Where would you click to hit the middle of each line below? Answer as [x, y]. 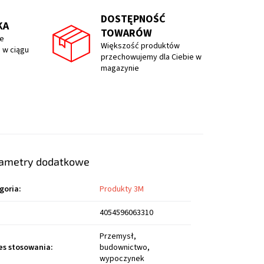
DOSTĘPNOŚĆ [133, 19]
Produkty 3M [122, 189]
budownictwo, [125, 248]
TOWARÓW [126, 34]
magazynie [120, 69]
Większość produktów [140, 46]
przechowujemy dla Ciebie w [151, 57]
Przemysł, [118, 237]
